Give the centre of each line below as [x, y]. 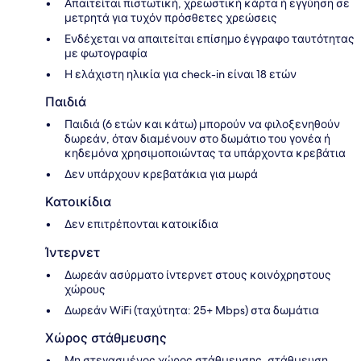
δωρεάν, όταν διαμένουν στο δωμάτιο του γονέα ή [197, 138]
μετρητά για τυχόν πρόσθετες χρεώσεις [171, 17]
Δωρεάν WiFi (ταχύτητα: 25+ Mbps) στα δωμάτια [192, 310]
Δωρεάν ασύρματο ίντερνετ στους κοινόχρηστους [198, 274]
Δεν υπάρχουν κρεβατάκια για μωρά [161, 174]
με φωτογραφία [106, 53]
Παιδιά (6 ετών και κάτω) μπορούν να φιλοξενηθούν [202, 124]
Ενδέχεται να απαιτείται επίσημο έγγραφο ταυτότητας [210, 38]
